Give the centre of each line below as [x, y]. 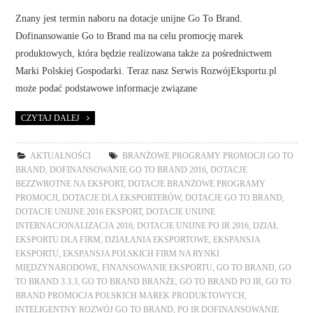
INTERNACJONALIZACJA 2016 [74, 225]
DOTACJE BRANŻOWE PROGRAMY [197, 183]
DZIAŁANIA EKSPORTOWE [157, 239]
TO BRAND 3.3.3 [47, 281]
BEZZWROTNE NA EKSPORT [70, 183]
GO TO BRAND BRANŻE [129, 281]
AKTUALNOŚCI [61, 155]
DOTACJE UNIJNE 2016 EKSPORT [79, 211]
